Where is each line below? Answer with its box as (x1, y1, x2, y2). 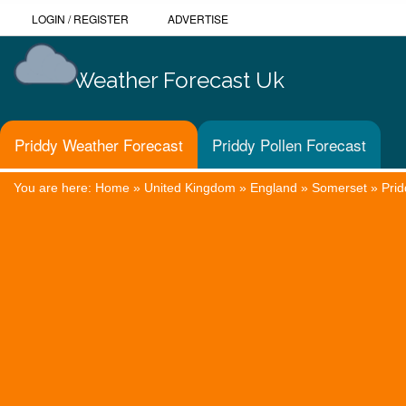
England (250, 179, 297, 195)
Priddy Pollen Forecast (212, 133, 366, 157)
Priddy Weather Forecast (14, 133, 183, 157)
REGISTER (73, 11, 129, 26)
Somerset (312, 179, 367, 195)
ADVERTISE (168, 11, 228, 26)
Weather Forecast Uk (72, 66, 285, 93)
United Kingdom (144, 179, 236, 195)
